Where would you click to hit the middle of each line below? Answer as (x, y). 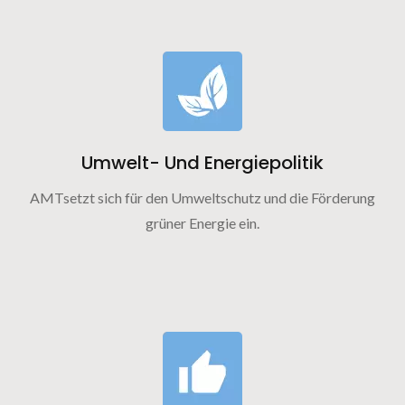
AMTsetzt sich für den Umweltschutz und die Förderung (202, 198)
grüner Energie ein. (202, 223)
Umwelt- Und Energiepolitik (202, 163)
